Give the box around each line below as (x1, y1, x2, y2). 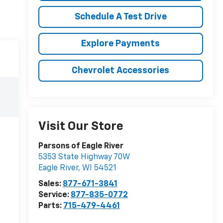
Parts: (38, 202, 63, 211)
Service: (38, 191, 71, 200)
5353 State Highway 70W (38, 153, 130, 162)
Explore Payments (81, 39, 160, 48)
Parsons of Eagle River (38, 142, 123, 151)
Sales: (38, 180, 63, 189)
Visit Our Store (38, 120, 123, 133)
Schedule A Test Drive (74, 12, 167, 21)
